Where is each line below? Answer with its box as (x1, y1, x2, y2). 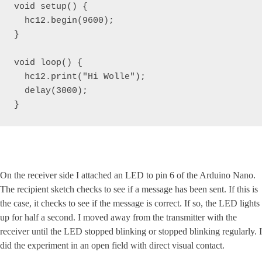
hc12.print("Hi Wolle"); (14, 72, 146, 82)
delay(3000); (14, 86, 88, 96)
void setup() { (14, 2, 88, 12)
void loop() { (14, 58, 88, 68)
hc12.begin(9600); (14, 16, 114, 26)
